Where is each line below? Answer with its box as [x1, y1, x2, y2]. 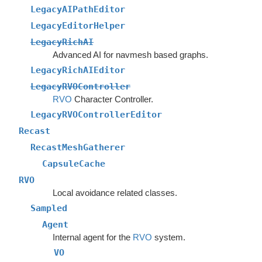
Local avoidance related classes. [52, 188, 177, 198]
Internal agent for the [52, 232, 133, 242]
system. [151, 232, 185, 242]
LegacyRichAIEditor [30, 65, 125, 75]
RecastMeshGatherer [30, 142, 125, 153]
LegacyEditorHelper [30, 20, 125, 31]
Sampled [30, 203, 67, 213]
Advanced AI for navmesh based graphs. [52, 50, 208, 60]
